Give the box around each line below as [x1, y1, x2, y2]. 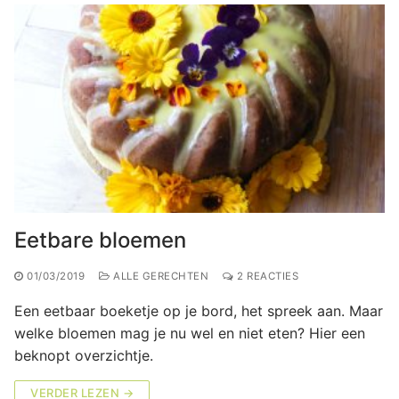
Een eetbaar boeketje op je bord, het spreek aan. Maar [14, 301, 383, 320]
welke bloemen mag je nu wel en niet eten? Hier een [14, 323, 365, 342]
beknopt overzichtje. [14, 346, 153, 364]
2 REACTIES [233, 269, 298, 282]
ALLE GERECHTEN [110, 269, 208, 282]
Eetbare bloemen [14, 226, 186, 253]
